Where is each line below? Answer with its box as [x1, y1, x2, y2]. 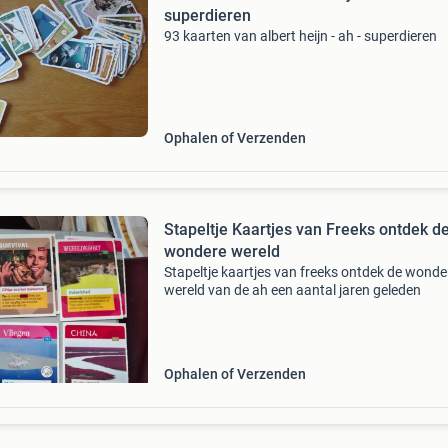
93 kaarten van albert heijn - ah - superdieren [163, 28, 437, 44]
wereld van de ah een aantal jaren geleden [163, 282, 421, 298]
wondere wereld [163, 242, 280, 261]
